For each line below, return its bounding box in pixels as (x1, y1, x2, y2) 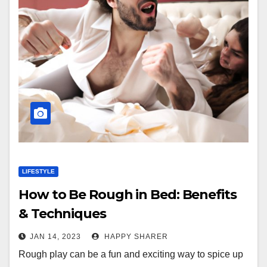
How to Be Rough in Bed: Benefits (18, 187, 237, 203)
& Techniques (18, 206, 106, 222)
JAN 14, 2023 (30, 232, 81, 241)
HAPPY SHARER (102, 232, 168, 241)
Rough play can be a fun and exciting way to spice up (18, 249, 243, 259)
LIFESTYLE (22, 168, 55, 175)
